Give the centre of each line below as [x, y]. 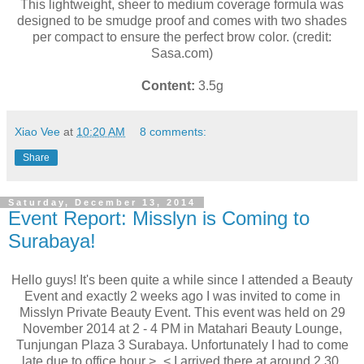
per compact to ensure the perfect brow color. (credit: [182, 37]
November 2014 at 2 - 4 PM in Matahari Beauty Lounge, [182, 329]
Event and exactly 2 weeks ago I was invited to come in [182, 297]
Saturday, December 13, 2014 [102, 203]
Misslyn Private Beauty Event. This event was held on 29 [182, 313]
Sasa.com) [182, 54]
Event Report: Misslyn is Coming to [159, 219]
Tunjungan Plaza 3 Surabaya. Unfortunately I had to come [182, 345]
